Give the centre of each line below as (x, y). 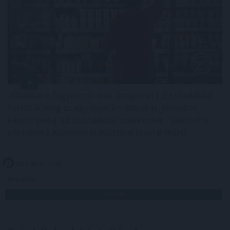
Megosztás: (23, 179)
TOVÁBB (114, 195)
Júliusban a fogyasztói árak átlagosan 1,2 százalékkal (110, 95)
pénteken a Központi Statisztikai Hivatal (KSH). (98, 132)
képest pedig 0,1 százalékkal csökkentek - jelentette (108, 120)
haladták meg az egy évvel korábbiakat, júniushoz (103, 108)
